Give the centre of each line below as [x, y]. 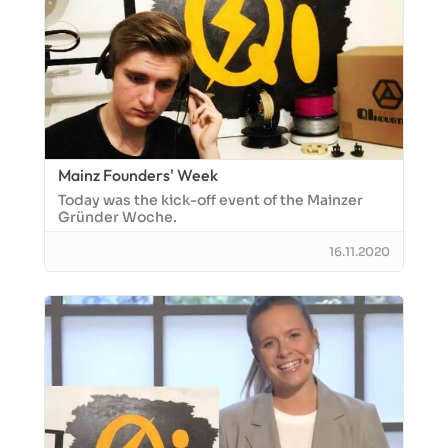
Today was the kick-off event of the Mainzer [210, 200]
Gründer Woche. [117, 217]
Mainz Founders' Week [138, 175]
